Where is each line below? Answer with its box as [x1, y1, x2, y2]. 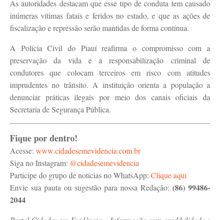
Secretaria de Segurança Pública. [10, 104, 111, 114]
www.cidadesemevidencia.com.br [36, 145, 140, 156]
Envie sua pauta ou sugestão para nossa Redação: [10, 182, 172, 192]
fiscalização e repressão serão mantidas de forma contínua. [10, 23, 189, 33]
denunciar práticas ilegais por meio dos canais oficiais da [10, 92, 210, 102]
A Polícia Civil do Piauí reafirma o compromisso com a [10, 43, 210, 53]
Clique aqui [151, 170, 187, 180]
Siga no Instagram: [10, 158, 70, 168]
